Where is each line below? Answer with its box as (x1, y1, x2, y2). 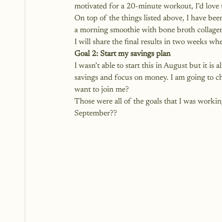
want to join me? (74, 86, 129, 94)
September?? (74, 110, 117, 117)
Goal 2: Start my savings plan (74, 50, 170, 58)
